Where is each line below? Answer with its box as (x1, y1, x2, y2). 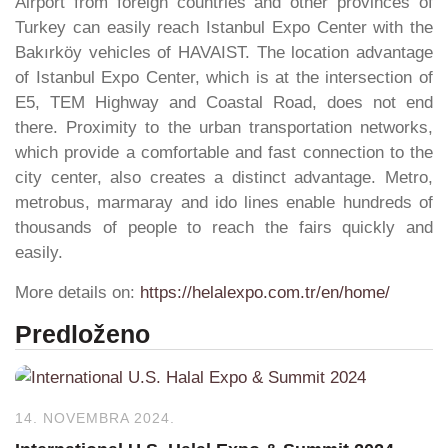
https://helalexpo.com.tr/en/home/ (140, 282, 390, 302)
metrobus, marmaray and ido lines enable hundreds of (15, 193, 433, 213)
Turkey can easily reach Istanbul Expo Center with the (15, 18, 433, 38)
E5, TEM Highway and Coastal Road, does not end (15, 93, 433, 113)
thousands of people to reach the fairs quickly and (15, 218, 433, 238)
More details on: (15, 282, 140, 302)
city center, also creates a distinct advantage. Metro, (15, 168, 433, 188)
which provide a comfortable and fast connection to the (15, 143, 433, 163)
